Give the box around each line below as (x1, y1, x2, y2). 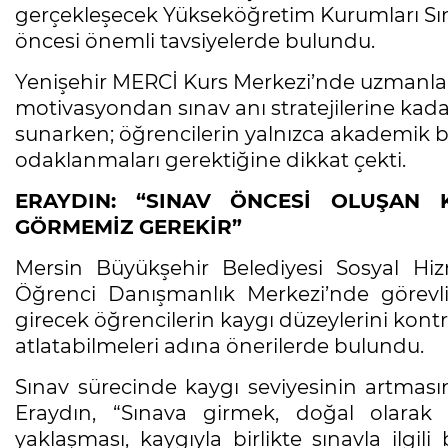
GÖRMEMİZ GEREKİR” (15, 215, 242, 240)
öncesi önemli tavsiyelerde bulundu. (15, 29, 375, 54)
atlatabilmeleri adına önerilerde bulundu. (15, 334, 424, 359)
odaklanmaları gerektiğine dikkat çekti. (15, 148, 406, 173)
